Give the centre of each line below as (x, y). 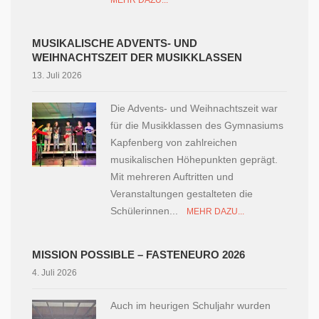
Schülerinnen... (148, 211)
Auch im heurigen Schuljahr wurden (190, 305)
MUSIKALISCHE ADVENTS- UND (115, 43)
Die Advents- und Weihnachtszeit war (194, 108)
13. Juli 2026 (57, 75)
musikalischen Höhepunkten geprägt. (194, 159)
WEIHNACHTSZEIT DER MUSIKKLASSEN (137, 57)
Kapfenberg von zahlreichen (174, 142)
